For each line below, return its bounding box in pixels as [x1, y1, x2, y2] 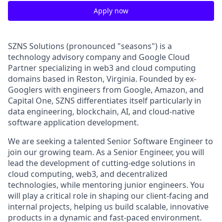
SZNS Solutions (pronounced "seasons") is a [8, 41, 172, 52]
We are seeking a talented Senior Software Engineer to [8, 136, 213, 147]
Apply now [94, 6, 128, 15]
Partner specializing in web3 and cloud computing [8, 62, 196, 73]
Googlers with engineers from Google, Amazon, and [8, 84, 204, 95]
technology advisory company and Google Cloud [8, 52, 190, 62]
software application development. [8, 117, 139, 128]
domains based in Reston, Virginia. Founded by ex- [8, 73, 196, 84]
